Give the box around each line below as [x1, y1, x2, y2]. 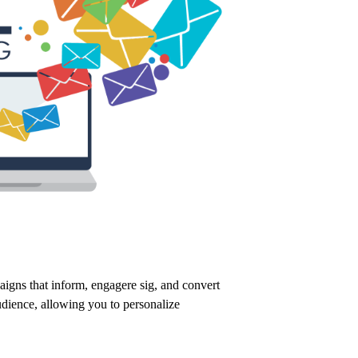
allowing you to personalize [38, 296, 180, 311]
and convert [157, 277, 220, 292]
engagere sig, [88, 277, 157, 292]
